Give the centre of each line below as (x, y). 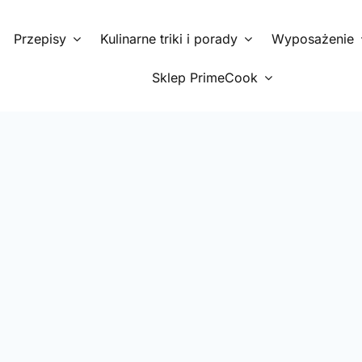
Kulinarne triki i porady (169, 39)
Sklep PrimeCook (204, 78)
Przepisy (40, 39)
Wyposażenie (313, 39)
